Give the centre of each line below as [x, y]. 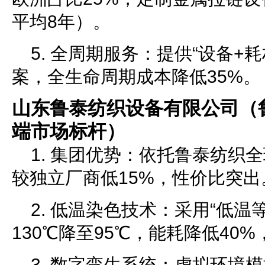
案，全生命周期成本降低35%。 [136, 77]
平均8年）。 [61, 22]
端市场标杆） [69, 131]
